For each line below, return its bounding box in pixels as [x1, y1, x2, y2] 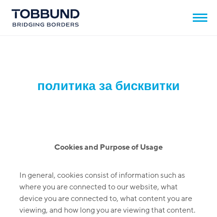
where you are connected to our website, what [19, 182, 178, 192]
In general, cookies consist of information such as [19, 170, 185, 181]
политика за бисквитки [37, 78, 180, 93]
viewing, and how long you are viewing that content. [19, 205, 195, 216]
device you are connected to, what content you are [19, 193, 192, 204]
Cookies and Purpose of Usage [54, 142, 163, 153]
